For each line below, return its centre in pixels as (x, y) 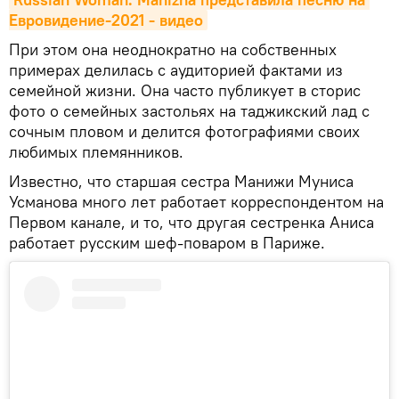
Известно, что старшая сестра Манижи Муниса (181, 181)
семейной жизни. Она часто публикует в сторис (185, 90)
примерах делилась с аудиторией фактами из (176, 69)
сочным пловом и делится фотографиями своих (184, 131)
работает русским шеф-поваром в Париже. (171, 242)
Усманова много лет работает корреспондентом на (196, 201)
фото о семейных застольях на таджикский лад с (189, 110)
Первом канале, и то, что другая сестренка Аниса (191, 222)
